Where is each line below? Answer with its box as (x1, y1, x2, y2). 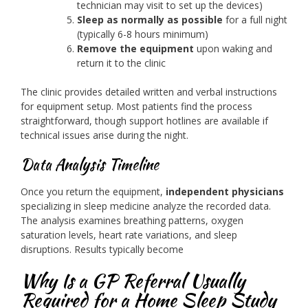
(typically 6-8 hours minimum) (77, 27, 208, 41)
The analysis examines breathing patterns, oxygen (21, 213, 243, 227)
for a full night (223, 13, 287, 27)
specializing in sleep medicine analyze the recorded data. (21, 199, 271, 212)
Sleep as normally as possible (77, 13, 223, 27)
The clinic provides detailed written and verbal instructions (21, 85, 277, 99)
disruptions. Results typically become (21, 242, 184, 256)
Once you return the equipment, (21, 184, 166, 198)
